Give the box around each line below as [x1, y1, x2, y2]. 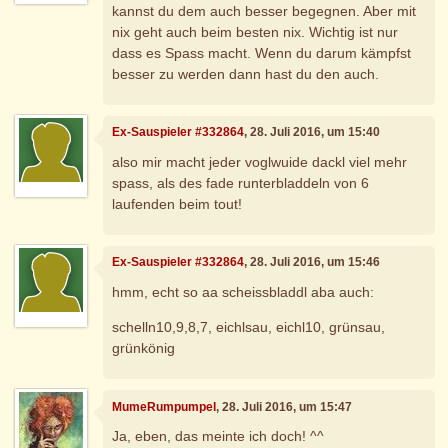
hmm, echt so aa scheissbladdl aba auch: [112, 283, 375, 300]
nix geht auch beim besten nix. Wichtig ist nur [112, 23, 399, 40]
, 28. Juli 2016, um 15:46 [244, 255, 381, 270]
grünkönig [112, 339, 176, 356]
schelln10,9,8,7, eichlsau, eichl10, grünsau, [112, 318, 386, 335]
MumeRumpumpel [112, 399, 217, 414]
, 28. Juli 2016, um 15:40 [244, 125, 381, 140]
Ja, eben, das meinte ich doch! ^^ [112, 428, 325, 445]
